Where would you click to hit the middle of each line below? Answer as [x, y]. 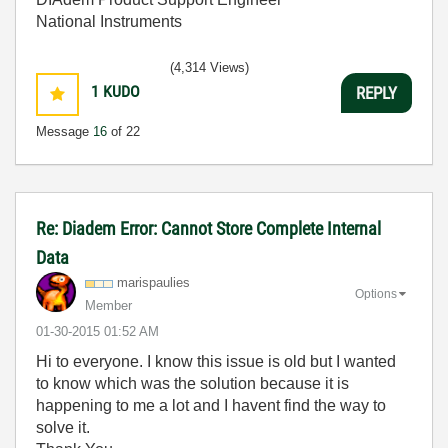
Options [376, 293]
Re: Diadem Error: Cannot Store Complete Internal [208, 228]
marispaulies [153, 282]
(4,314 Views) [209, 67]
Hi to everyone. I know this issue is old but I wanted [216, 361]
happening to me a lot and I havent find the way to [211, 405]
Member [108, 305]
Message [64, 131]
